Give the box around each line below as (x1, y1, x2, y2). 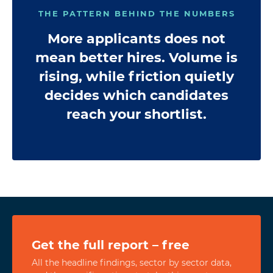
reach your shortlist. (66, 106, 207, 122)
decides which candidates (44, 87, 229, 104)
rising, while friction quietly (39, 68, 234, 85)
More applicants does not (48, 30, 225, 47)
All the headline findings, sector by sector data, (32, 257, 232, 268)
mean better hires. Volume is (35, 49, 238, 66)
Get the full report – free (32, 238, 190, 252)
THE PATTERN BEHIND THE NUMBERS (38, 9, 235, 18)
